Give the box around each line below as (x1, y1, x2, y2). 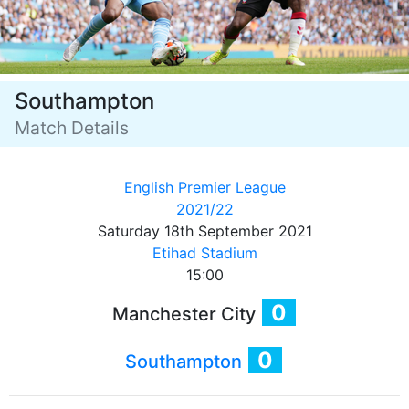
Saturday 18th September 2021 (97, 222, 312, 240)
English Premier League (123, 178, 286, 196)
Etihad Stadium (152, 244, 257, 262)
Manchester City (111, 303, 260, 325)
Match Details (15, 117, 129, 139)
